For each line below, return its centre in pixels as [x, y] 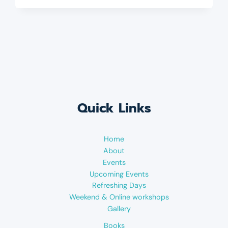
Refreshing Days [119, 186]
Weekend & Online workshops [119, 197]
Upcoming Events [119, 174]
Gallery [119, 209]
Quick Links [114, 108]
